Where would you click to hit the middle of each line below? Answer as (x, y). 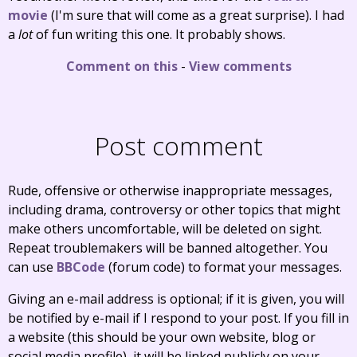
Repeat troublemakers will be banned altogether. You (168, 248)
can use (32, 267)
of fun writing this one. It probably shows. (159, 34)
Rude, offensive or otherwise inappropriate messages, (170, 190)
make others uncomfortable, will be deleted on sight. (165, 229)
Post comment (178, 145)
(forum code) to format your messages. (224, 267)
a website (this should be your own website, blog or (162, 337)
